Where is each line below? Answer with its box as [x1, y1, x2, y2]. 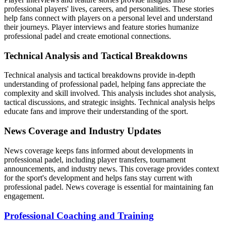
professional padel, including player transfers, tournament [4, 155, 186, 164]
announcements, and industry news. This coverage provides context [4, 164, 219, 173]
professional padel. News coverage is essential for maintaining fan [4, 182, 213, 191]
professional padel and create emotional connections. [4, 31, 171, 40]
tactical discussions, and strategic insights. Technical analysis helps [4, 98, 215, 107]
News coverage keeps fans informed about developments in [4, 146, 193, 155]
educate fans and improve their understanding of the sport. [4, 107, 188, 116]
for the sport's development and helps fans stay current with [4, 173, 192, 182]
